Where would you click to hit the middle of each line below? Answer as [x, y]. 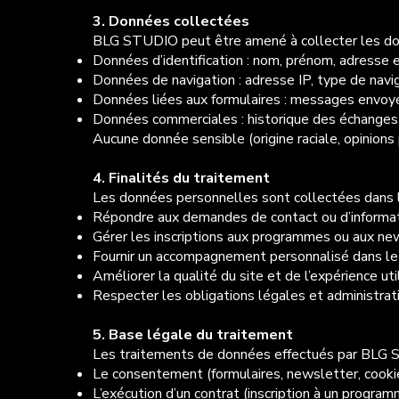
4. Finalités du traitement [181, 179]
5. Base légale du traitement [192, 335]
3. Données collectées [171, 22]
